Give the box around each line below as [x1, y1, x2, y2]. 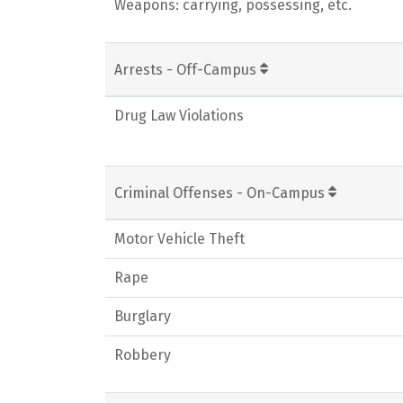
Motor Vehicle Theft [114, 230, 245, 247]
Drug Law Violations [114, 107, 244, 124]
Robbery [114, 346, 171, 363]
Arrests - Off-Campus [114, 61, 260, 78]
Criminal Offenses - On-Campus [114, 184, 328, 201]
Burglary [114, 308, 171, 325]
